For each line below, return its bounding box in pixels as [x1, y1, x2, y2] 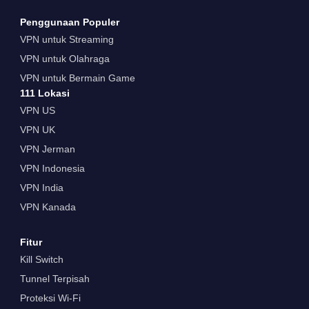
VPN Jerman [19, 143, 75, 154]
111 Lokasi [19, 87, 70, 99]
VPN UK [19, 123, 55, 135]
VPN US [19, 104, 55, 116]
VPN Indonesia [19, 162, 85, 174]
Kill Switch [19, 253, 63, 265]
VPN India [19, 181, 63, 193]
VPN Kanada [19, 201, 76, 212]
